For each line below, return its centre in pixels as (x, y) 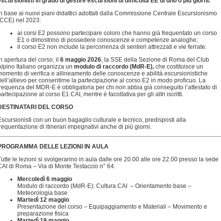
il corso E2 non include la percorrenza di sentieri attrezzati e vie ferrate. (112, 47)
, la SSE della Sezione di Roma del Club (155, 60)
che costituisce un (179, 67)
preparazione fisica (43, 214)
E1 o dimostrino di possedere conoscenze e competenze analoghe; (108, 40)
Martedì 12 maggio (43, 200)
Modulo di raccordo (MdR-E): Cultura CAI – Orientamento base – (104, 186)
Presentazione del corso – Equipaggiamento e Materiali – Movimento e (112, 207)
